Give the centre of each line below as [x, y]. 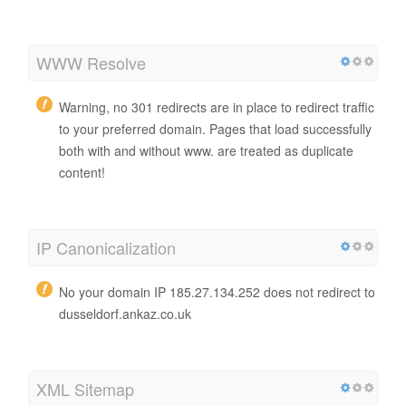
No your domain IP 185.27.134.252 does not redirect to [217, 291]
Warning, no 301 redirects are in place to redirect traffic [217, 106]
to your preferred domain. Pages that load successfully [215, 128]
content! [82, 172]
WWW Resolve [91, 62]
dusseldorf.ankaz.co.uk [125, 313]
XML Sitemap [85, 388]
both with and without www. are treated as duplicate [206, 150]
